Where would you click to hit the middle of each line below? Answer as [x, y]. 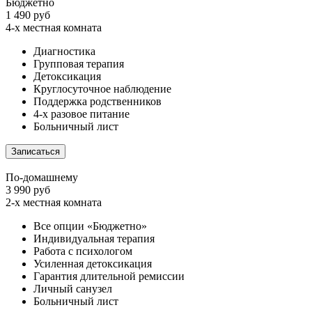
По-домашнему [42, 177]
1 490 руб [28, 15]
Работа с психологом [83, 251]
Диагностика [64, 51]
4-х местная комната [54, 27]
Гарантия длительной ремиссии [109, 276]
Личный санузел [73, 288]
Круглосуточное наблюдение [102, 88]
